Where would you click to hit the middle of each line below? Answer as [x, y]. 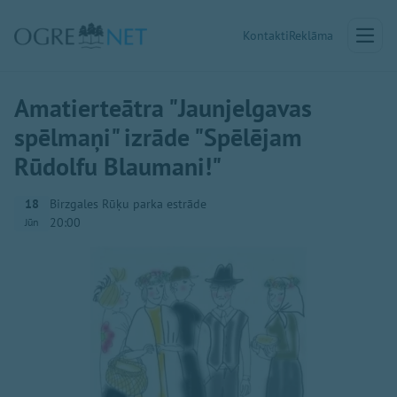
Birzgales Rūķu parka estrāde [128, 204]
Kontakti [266, 35]
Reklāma [311, 35]
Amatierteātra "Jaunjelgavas [163, 108]
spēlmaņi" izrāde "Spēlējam [158, 137]
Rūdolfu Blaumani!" [118, 166]
